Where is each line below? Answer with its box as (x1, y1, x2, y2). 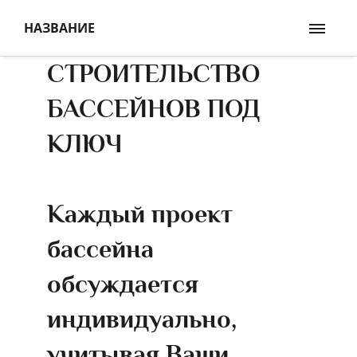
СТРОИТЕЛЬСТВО (47, 60, 260, 88)
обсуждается (47, 270, 198, 298)
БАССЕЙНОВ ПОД (47, 95, 260, 123)
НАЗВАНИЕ (24, 19, 95, 37)
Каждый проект (47, 200, 233, 228)
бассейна (47, 235, 154, 263)
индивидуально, (47, 305, 237, 333)
